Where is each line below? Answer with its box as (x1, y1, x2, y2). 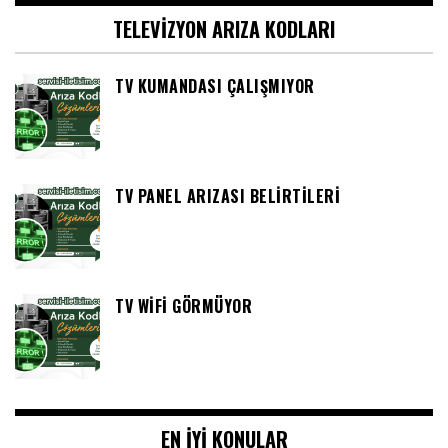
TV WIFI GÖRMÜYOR (115, 294, 252, 319)
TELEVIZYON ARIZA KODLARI (113, 14, 335, 45)
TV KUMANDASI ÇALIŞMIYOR (115, 74, 315, 99)
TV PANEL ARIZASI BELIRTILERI (115, 184, 340, 209)
